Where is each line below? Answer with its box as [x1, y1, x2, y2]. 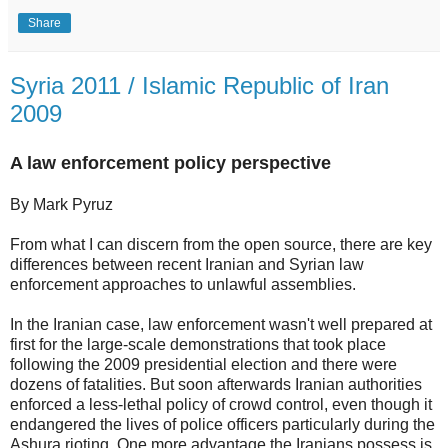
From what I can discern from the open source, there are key [10, 235, 432, 253]
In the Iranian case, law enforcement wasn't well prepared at [10, 315, 432, 333]
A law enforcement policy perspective [10, 152, 331, 173]
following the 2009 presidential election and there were [10, 355, 397, 373]
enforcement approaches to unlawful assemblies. [10, 275, 356, 293]
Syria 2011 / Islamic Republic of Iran [10, 71, 389, 99]
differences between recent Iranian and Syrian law [10, 255, 364, 273]
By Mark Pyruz [10, 195, 113, 213]
